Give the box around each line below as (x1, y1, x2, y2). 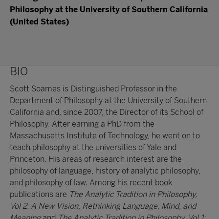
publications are (10, 190, 69, 199)
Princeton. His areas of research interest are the (10, 154, 182, 164)
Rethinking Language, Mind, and (82, 201, 196, 211)
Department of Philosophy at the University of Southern (10, 96, 207, 106)
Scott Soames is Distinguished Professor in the (10, 84, 177, 94)
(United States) (10, 17, 69, 27)
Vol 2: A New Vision (10, 201, 78, 211)
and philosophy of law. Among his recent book (10, 178, 172, 188)
